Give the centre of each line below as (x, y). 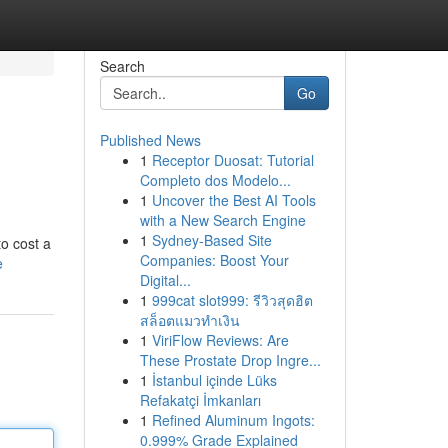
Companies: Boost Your (214, 260)
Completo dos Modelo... (215, 180)
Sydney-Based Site (211, 240)
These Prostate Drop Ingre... (230, 360)
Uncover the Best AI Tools (233, 200)
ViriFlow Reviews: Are (220, 340)
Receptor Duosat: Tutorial (232, 160)
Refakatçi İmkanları (200, 400)
